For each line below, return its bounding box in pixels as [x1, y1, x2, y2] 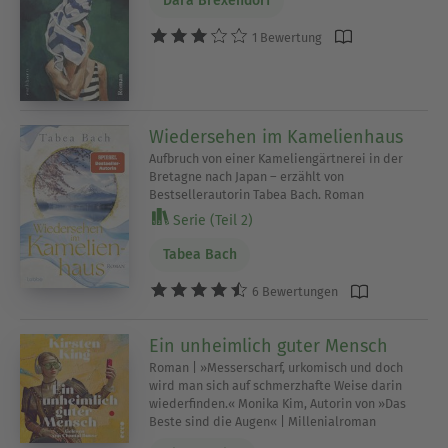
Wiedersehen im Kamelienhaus [149, 125, 404, 148]
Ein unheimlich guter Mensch [149, 334, 389, 357]
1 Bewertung [249, 29, 323, 45]
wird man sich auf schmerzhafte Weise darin [149, 377, 403, 393]
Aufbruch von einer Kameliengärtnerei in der [149, 150, 404, 166]
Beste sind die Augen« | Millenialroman [149, 413, 377, 429]
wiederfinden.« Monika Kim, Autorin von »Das [149, 395, 407, 411]
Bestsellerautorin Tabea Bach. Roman [149, 186, 365, 202]
